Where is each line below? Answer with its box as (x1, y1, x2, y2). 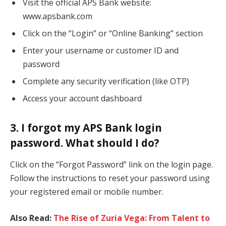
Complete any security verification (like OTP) (23, 75, 189, 87)
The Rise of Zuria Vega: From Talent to (53, 212, 210, 223)
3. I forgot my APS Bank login (10, 120, 162, 135)
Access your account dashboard (23, 92, 142, 104)
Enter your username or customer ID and (23, 44, 179, 56)
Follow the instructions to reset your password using (10, 173, 210, 184)
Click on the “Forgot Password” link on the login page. (10, 159, 213, 171)
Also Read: (10, 212, 53, 223)
